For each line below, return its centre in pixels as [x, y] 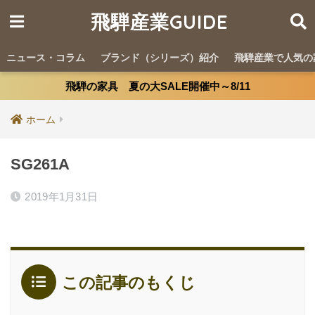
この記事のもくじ [129, 283]
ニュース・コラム [46, 58]
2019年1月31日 [62, 197]
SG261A [40, 164]
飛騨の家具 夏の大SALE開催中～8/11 [157, 86]
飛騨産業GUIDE [159, 22]
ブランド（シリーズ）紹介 [160, 58]
